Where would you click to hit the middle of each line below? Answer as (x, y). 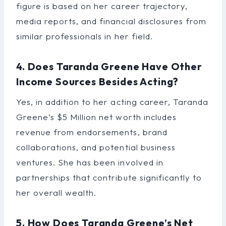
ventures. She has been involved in (90, 162)
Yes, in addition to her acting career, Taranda (112, 101)
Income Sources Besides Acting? (98, 81)
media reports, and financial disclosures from (111, 21)
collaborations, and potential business (96, 147)
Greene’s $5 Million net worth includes (96, 117)
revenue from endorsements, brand (92, 132)
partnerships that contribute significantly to (109, 177)
